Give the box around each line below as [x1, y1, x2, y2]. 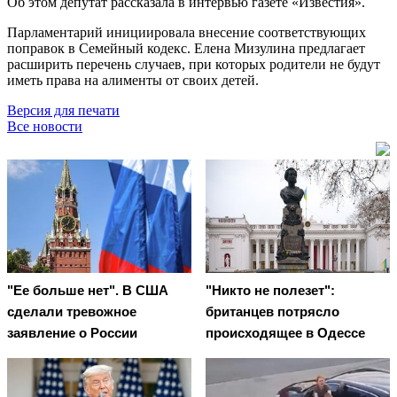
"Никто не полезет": [206, 283, 335, 299]
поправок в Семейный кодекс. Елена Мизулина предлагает [7, 40, 365, 56]
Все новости [7, 118, 82, 134]
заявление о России [7, 325, 137, 341]
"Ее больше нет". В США [7, 283, 168, 299]
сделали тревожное [7, 304, 136, 320]
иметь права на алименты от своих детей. [7, 72, 259, 88]
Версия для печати [7, 102, 120, 118]
